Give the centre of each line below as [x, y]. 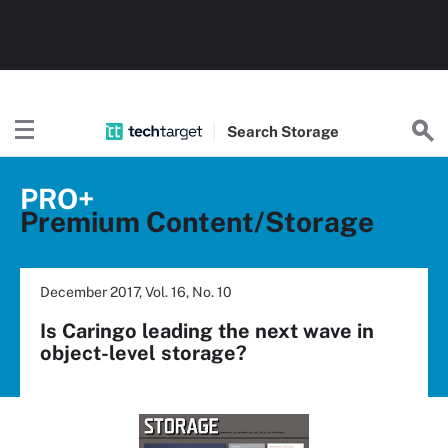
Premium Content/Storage [197, 221]
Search [253, 131]
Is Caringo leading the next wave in [207, 331]
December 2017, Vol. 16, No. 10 [136, 292]
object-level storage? [143, 353]
